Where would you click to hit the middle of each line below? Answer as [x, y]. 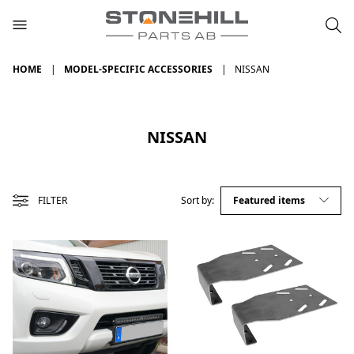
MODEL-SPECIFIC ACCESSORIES [138, 69]
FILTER [53, 200]
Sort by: [198, 200]
